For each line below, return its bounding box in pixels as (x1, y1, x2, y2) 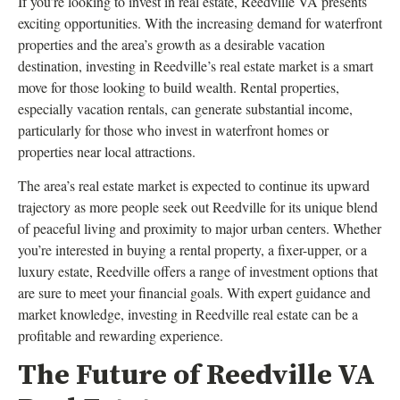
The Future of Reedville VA (18, 358, 375, 395)
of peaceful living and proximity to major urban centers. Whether (18, 219, 381, 237)
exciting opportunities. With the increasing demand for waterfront (18, 12, 382, 32)
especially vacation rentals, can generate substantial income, (18, 98, 353, 118)
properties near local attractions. (18, 141, 196, 161)
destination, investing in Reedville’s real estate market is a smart (18, 55, 373, 75)
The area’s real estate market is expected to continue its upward (18, 176, 370, 195)
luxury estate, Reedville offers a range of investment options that (18, 262, 378, 280)
